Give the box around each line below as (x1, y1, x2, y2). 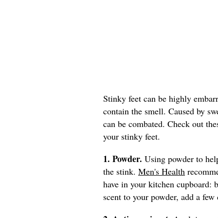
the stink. (103, 165, 138, 177)
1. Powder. (103, 152, 145, 165)
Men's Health (138, 165, 185, 177)
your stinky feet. (103, 130, 160, 142)
